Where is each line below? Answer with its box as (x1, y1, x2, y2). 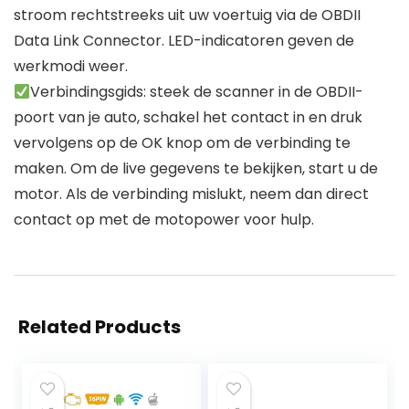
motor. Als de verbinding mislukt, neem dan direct (14, 184, 369, 205)
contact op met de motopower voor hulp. (14, 209, 314, 231)
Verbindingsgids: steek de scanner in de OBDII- (30, 81, 364, 103)
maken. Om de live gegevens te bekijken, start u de (14, 158, 378, 180)
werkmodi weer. (14, 56, 128, 78)
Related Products (18, 314, 181, 341)
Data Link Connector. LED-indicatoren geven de (14, 30, 354, 52)
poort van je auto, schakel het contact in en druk (14, 107, 362, 129)
